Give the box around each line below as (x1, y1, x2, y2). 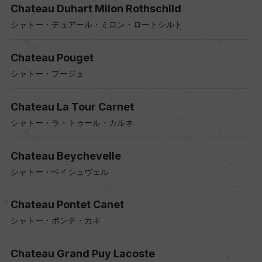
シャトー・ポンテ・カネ (10, 215, 101, 226)
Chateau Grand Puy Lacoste (10, 247, 155, 260)
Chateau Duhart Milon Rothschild (10, 2, 181, 15)
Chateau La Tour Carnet (10, 100, 134, 113)
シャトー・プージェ (10, 68, 84, 78)
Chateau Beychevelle (10, 149, 121, 162)
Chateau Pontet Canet (10, 198, 124, 211)
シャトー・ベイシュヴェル (10, 166, 109, 177)
